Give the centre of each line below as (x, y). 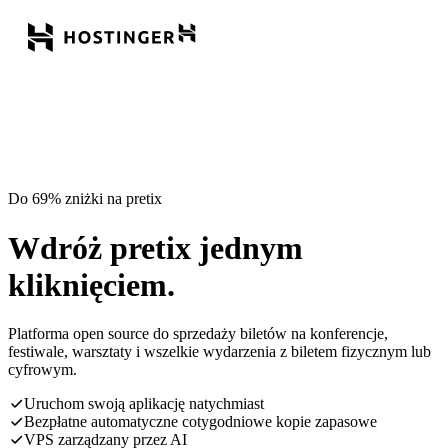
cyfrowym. (42, 370)
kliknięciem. (91, 284)
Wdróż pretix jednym (155, 247)
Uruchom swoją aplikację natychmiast (144, 404)
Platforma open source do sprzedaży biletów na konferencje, (198, 334)
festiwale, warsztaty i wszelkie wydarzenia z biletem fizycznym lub (219, 352)
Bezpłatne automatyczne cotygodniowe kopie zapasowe (200, 422)
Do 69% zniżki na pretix (85, 199)
